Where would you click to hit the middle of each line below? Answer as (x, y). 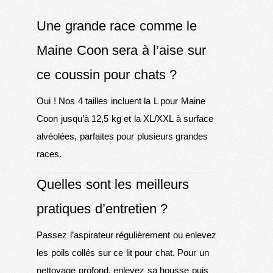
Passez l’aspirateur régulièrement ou (111, 235)
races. (49, 154)
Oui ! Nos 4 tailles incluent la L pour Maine (121, 101)
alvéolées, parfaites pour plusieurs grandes (122, 136)
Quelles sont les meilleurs (113, 185)
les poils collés (66, 253)
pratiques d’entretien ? (102, 209)
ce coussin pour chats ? (107, 75)
